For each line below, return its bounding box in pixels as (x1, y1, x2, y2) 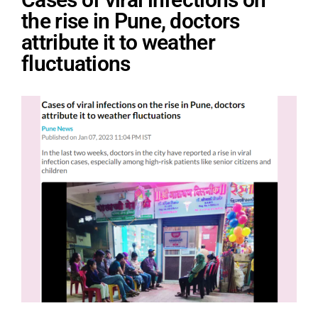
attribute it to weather (21, 30, 215, 55)
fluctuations (21, 51, 131, 77)
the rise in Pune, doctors (21, 9, 240, 34)
